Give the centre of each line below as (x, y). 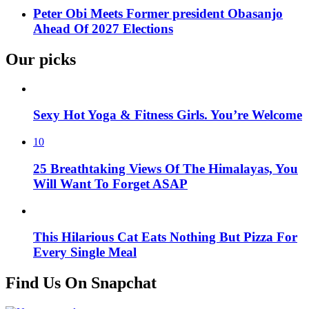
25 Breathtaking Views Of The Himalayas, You (166, 168)
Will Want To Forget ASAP (110, 183)
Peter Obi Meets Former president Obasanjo (158, 13)
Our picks (41, 59)
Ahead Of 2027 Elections (103, 28)
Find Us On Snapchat (81, 283)
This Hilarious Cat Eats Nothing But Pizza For (165, 237)
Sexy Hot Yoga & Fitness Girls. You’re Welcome (168, 115)
